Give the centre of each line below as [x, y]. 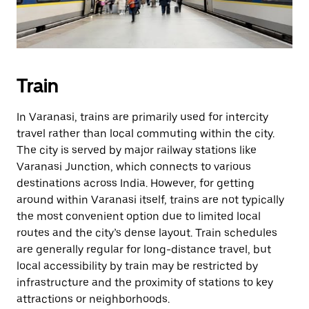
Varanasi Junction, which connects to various [134, 167]
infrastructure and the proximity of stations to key [145, 282]
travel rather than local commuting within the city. [146, 133]
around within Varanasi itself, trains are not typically [150, 200]
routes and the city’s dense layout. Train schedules [147, 233]
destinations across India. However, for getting [136, 183]
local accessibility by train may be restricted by [137, 266]
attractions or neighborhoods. [93, 299]
